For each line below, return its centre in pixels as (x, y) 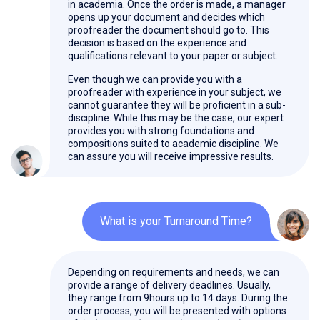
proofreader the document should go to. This (169, 30)
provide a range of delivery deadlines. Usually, (169, 285)
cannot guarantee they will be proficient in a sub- (177, 105)
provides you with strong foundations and (161, 131)
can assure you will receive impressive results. (171, 157)
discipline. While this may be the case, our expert (176, 118)
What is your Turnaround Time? (176, 221)
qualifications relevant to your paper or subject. (173, 56)
